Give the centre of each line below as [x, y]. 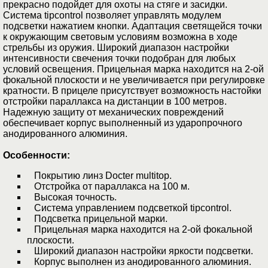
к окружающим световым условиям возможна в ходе [120, 37]
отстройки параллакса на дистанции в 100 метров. [115, 102]
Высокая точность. [72, 197]
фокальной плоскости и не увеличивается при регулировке [134, 80]
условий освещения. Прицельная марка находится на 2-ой [133, 69]
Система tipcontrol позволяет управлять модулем [112, 16]
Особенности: [36, 156]
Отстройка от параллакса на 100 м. [108, 187]
